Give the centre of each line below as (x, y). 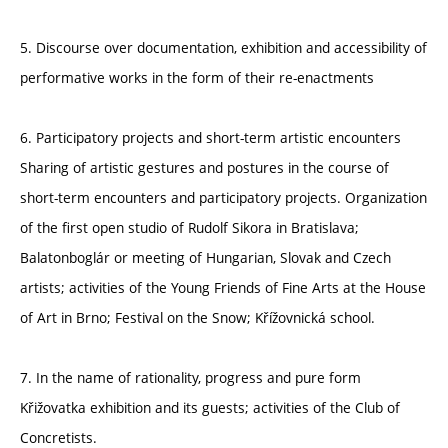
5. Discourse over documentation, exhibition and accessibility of (223, 48)
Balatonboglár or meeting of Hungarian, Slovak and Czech (205, 258)
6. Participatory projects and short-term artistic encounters (210, 138)
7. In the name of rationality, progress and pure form (190, 378)
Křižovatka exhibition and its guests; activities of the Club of (210, 408)
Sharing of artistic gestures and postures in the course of (204, 168)
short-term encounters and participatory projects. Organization (223, 198)
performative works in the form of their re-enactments (197, 78)
